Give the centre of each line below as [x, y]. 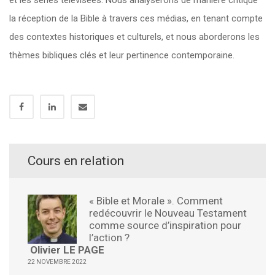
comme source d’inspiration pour [165, 225]
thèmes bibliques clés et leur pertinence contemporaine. [122, 55]
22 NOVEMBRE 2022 [57, 262]
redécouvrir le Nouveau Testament [168, 213]
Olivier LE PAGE [66, 250]
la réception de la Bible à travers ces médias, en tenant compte [136, 18]
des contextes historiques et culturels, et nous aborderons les [134, 37]
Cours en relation [76, 161]
